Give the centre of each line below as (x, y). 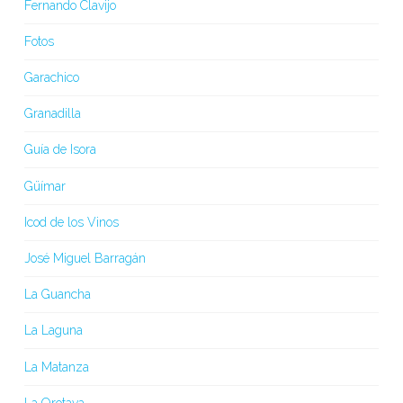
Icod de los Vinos (71, 222)
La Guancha (57, 295)
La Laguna (53, 331)
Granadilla (52, 114)
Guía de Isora (60, 150)
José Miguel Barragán (85, 258)
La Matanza (56, 367)
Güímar (45, 186)
